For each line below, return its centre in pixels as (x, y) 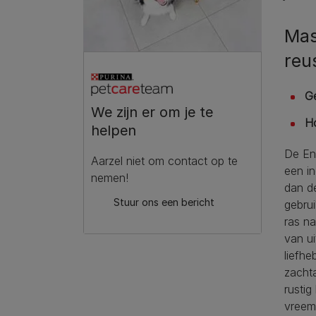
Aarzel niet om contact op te (164, 161)
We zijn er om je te (152, 113)
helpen (114, 131)
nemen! (110, 178)
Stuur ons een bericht (164, 202)
